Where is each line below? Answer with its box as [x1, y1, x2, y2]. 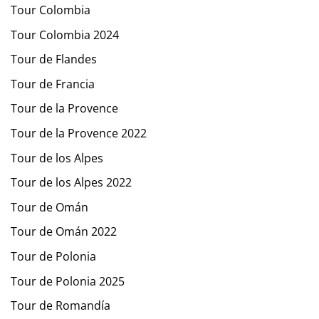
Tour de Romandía [11, 298, 110, 314]
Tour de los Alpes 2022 [11, 174, 132, 191]
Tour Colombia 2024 [11, 26, 119, 43]
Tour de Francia [11, 75, 95, 92]
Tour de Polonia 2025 [11, 273, 125, 289]
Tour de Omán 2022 [11, 224, 117, 240]
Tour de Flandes [11, 51, 97, 68]
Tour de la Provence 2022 [11, 125, 147, 141]
